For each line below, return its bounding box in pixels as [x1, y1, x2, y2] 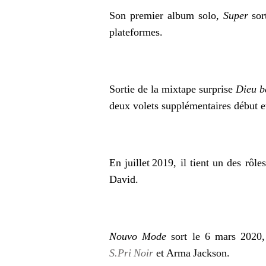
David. [109, 173, 141, 185]
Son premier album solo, [109, 9, 219, 21]
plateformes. [109, 26, 166, 38]
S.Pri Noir [109, 247, 153, 259]
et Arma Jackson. [153, 247, 233, 259]
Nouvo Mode [109, 230, 167, 242]
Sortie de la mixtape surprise [109, 83, 236, 95]
